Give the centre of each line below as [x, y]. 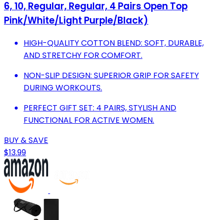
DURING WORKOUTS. [63, 87]
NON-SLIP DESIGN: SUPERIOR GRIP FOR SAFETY [111, 75]
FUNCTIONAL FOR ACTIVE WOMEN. [89, 120]
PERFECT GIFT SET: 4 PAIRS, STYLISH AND [100, 108]
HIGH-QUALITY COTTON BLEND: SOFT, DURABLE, [114, 43]
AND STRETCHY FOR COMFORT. [83, 55]
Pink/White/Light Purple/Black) [76, 20]
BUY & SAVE [26, 140]
